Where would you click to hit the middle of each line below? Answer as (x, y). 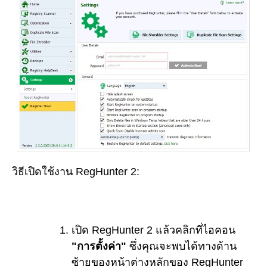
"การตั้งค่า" (99, 246)
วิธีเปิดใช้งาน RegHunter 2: (76, 172)
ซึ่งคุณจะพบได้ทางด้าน (181, 246)
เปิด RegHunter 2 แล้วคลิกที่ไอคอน (153, 230)
